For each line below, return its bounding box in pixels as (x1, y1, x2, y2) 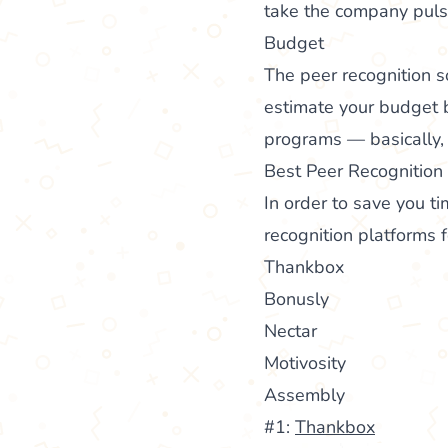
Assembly (264, 382, 345, 407)
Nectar (264, 318, 317, 343)
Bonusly (264, 286, 329, 311)
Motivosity (264, 350, 346, 375)
